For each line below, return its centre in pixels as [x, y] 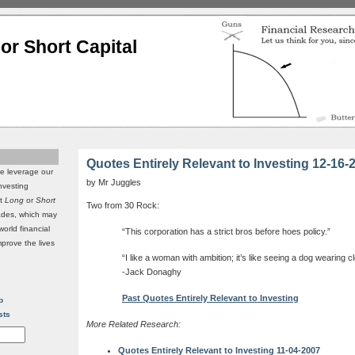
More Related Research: [134, 324]
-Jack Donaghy [152, 272]
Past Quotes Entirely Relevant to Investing [210, 298]
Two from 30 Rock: [123, 206]
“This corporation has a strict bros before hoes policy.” [226, 232]
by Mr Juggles [114, 182]
